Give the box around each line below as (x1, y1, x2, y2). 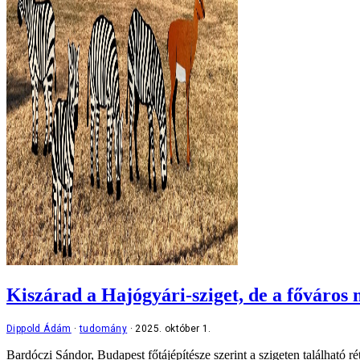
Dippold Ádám (6, 322, 72, 334)
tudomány (80, 322, 128, 334)
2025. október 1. (135, 322, 211, 334)
